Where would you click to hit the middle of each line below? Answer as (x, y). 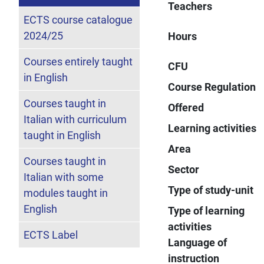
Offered (186, 107)
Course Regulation (212, 87)
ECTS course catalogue (78, 19)
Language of (198, 242)
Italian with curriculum (75, 119)
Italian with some (64, 177)
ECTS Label (51, 235)
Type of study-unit (211, 190)
